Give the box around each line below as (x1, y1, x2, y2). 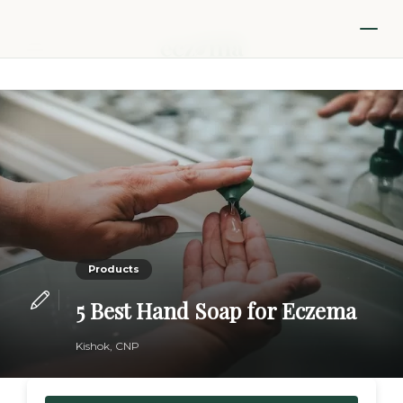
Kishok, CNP (75, 339, 139, 353)
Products (87, 263, 139, 275)
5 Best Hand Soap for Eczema (75, 296, 356, 325)
